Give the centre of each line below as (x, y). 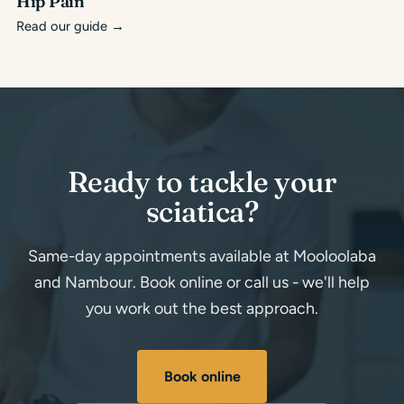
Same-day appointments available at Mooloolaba (202, 256)
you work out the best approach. (202, 308)
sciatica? (202, 212)
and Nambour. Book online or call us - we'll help (202, 282)
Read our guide (64, 27)
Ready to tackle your (202, 182)
